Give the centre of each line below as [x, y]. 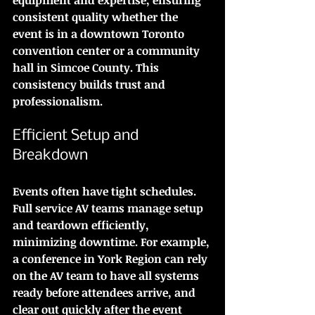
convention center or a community [108, 50]
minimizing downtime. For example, [112, 242]
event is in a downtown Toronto [100, 33]
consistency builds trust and [90, 84]
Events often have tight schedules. [106, 191]
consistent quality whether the [97, 17]
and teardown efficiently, [82, 225]
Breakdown [50, 155]
